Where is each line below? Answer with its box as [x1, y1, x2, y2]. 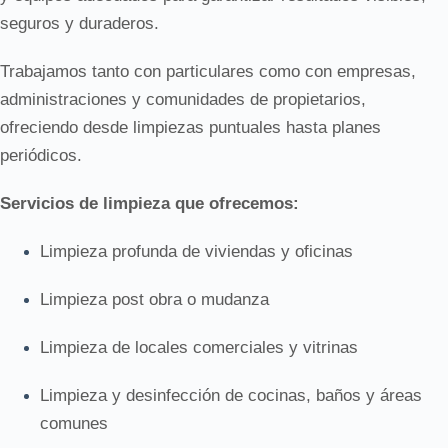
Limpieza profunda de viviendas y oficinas [40, 242, 353, 261]
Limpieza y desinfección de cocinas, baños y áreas [40, 386, 422, 405]
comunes [40, 414, 108, 433]
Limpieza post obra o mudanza [40, 290, 269, 309]
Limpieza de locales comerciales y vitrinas [40, 338, 358, 357]
